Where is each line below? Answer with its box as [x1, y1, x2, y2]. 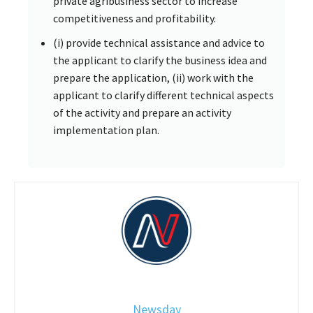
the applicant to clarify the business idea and [53, 52, 267, 67]
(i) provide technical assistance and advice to [53, 35, 265, 50]
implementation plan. [53, 122, 159, 137]
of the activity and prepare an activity [53, 105, 231, 119]
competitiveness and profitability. [53, 10, 216, 25]
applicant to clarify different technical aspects [53, 87, 274, 102]
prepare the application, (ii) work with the [53, 70, 254, 85]
